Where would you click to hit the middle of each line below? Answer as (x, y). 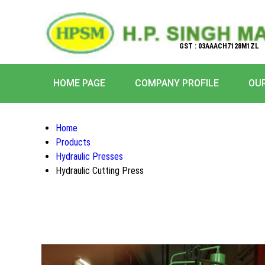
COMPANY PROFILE (177, 83)
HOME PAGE (79, 83)
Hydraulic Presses (89, 156)
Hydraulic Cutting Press (100, 171)
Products (73, 142)
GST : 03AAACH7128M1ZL (219, 46)
